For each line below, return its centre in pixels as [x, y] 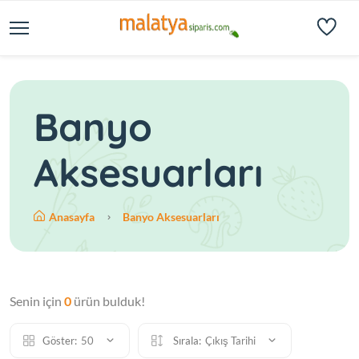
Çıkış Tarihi [232, 341]
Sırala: [186, 341]
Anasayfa [73, 217]
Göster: [60, 341]
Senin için [37, 301]
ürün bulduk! [108, 301]
